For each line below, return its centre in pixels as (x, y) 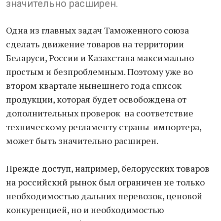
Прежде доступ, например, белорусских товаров (108, 168)
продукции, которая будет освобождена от (96, 99)
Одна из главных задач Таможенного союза (97, 30)
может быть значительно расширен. (82, 141)
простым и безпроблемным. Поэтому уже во (99, 72)
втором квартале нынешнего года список (94, 85)
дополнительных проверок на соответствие (100, 113)
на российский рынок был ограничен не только (105, 182)
